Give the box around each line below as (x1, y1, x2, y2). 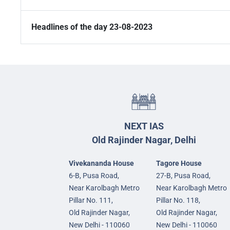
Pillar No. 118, (156, 196, 200, 205)
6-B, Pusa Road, (69, 171, 119, 180)
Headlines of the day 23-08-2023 (31, 22, 152, 32)
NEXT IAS (124, 121, 164, 132)
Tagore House (156, 159, 202, 168)
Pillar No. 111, (69, 196, 113, 205)
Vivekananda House (69, 159, 134, 168)
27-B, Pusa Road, (156, 171, 210, 180)
